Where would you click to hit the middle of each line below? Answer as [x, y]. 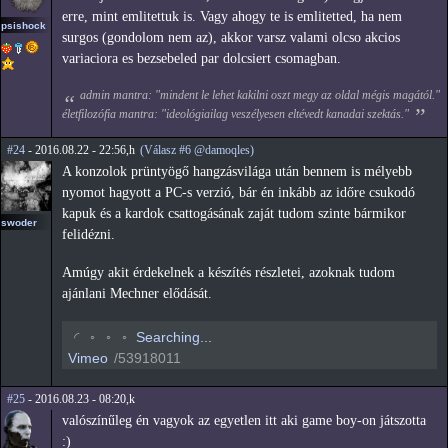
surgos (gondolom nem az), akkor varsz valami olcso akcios [231, 37]
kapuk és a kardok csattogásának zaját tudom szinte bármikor [234, 214]
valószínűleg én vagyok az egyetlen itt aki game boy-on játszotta [244, 420]
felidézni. [88, 235]
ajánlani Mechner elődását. [137, 294]
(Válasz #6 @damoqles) [197, 150]
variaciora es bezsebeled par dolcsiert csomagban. [201, 58]
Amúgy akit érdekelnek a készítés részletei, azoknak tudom [228, 273]
